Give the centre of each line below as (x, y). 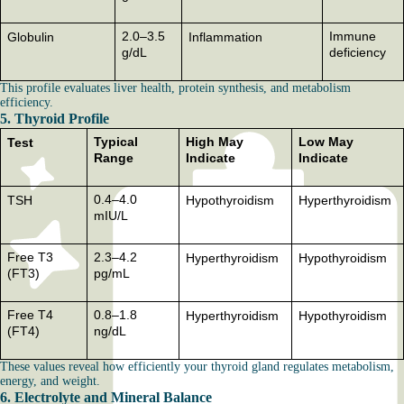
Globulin (30, 37)
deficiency (357, 52)
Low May (326, 142)
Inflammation (225, 37)
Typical (115, 142)
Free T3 (30, 257)
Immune (352, 36)
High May (214, 142)
